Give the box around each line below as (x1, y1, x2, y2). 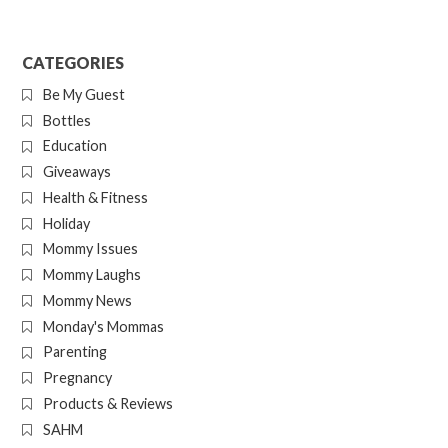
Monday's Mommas (42, 317, 164, 335)
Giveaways (42, 163, 111, 181)
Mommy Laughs (42, 266, 141, 284)
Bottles (42, 111, 91, 129)
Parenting (42, 343, 107, 361)
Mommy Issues (42, 240, 138, 258)
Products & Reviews (42, 394, 173, 412)
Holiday (42, 214, 90, 232)
